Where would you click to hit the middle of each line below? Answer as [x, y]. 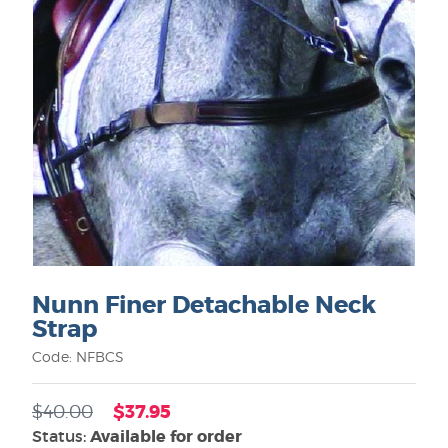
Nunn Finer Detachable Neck [204, 305]
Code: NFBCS [78, 356]
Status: [61, 436]
